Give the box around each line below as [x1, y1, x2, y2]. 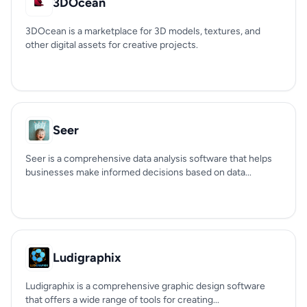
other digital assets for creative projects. [25, 39, 198, 51]
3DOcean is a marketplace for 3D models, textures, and [25, 25, 260, 37]
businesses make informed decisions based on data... [25, 167, 251, 178]
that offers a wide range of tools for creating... [25, 294, 219, 306]
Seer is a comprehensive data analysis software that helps [25, 153, 272, 164]
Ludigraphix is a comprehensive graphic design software [25, 280, 265, 292]
